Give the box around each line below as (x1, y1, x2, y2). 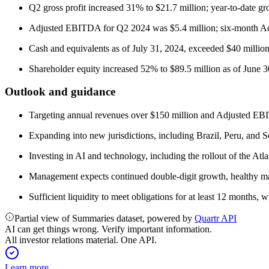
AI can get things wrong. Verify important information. (5, 224, 212, 234)
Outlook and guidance (5, 85, 115, 98)
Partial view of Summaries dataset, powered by (14, 213, 195, 223)
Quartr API (195, 213, 237, 223)
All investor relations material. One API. (5, 235, 157, 245)
